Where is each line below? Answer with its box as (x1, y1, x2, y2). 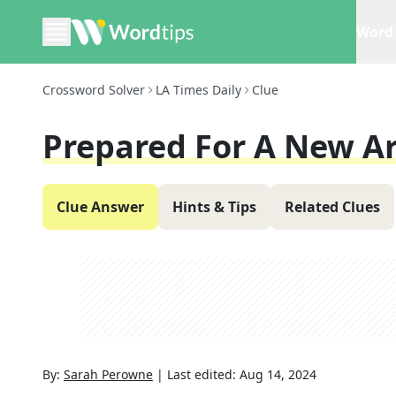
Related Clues (285, 197, 380, 217)
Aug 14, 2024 (240, 366, 316, 383)
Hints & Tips (172, 197, 256, 217)
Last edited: (167, 366, 240, 383)
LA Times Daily (156, 81, 241, 98)
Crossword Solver (42, 81, 145, 98)
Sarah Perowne (64, 366, 153, 383)
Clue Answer (57, 197, 144, 217)
